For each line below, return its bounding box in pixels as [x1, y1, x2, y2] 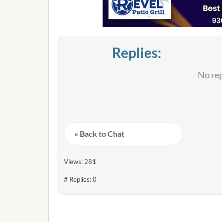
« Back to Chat [74, 129, 124, 139]
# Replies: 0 [64, 175, 97, 184]
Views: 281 [64, 158, 96, 166]
